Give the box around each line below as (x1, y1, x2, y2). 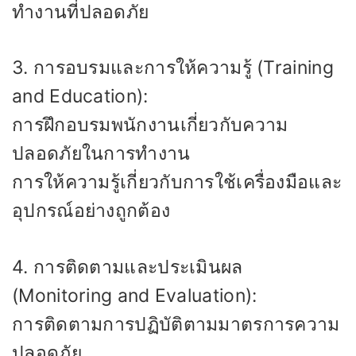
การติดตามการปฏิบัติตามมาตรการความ (12, 312, 340, 335)
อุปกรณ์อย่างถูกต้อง (12, 199, 171, 222)
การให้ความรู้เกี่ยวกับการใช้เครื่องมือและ (12, 171, 342, 193)
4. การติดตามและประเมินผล (12, 255, 243, 278)
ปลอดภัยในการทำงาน (12, 142, 191, 164)
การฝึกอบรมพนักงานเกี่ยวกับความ (12, 114, 288, 136)
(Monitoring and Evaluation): (12, 284, 257, 307)
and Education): (12, 85, 149, 107)
